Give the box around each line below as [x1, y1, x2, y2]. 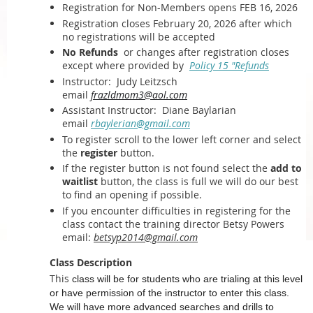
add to [270, 161, 302, 175]
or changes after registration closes [118, 45, 289, 59]
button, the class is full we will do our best [98, 175, 298, 188]
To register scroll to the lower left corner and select [62, 132, 301, 146]
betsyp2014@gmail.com [94, 230, 198, 244]
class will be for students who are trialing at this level [72, 272, 303, 284]
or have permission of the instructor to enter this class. [50, 286, 289, 298]
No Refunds [62, 45, 118, 59]
